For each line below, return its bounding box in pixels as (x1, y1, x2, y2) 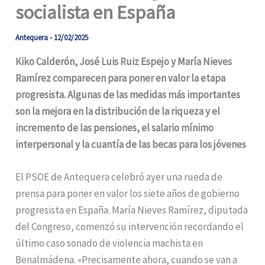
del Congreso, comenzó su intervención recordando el (15, 220, 244, 234)
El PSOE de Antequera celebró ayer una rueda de (15, 170, 223, 184)
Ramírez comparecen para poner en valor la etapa (15, 72, 226, 85)
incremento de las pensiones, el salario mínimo (15, 121, 214, 135)
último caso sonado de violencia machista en (15, 237, 203, 250)
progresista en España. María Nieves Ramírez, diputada (15, 203, 248, 217)
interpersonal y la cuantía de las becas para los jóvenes (15, 138, 247, 151)
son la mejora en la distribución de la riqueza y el (15, 105, 221, 118)
